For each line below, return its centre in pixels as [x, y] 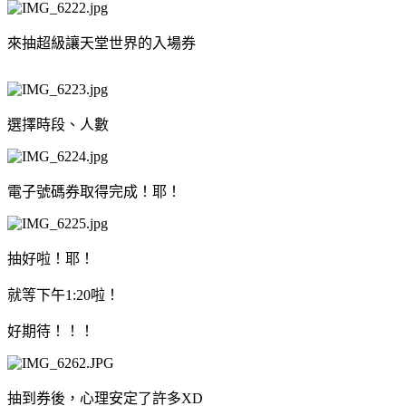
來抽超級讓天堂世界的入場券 [101, 43]
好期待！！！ [51, 331]
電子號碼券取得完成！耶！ [94, 191]
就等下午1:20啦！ [63, 295]
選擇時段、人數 [58, 124]
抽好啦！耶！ [51, 258]
